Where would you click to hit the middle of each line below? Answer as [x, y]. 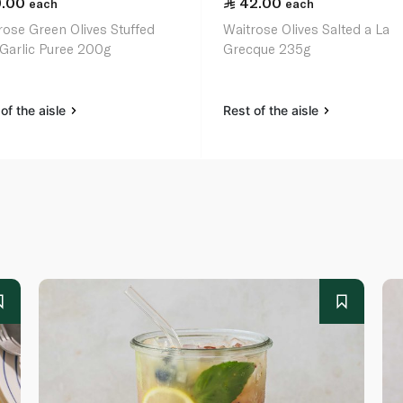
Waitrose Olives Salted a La [307, 29]
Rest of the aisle [273, 111]
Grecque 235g [267, 49]
